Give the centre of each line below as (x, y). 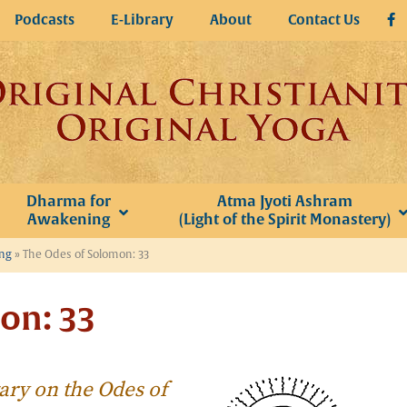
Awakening (68, 219)
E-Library (142, 20)
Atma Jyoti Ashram (284, 201)
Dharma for (68, 201)
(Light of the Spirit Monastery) (284, 219)
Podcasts (45, 20)
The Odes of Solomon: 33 (86, 255)
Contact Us (324, 20)
